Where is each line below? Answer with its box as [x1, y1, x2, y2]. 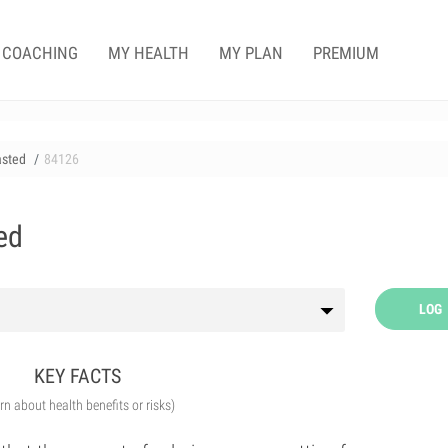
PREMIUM [313, 43, 379, 63]
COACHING [2, 43, 78, 63]
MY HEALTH [108, 43, 189, 63]
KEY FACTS [34, 364, 122, 388]
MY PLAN [219, 43, 283, 63]
